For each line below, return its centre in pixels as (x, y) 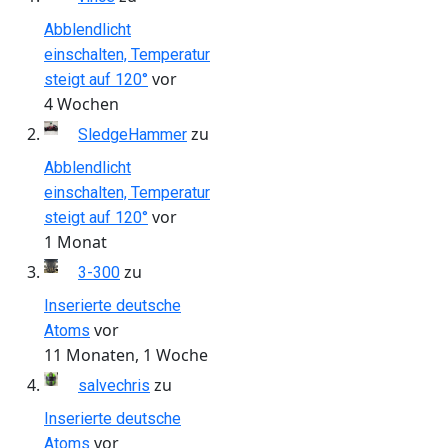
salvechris (114, 385)
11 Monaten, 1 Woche (126, 354)
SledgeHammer (132, 134)
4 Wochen (81, 103)
